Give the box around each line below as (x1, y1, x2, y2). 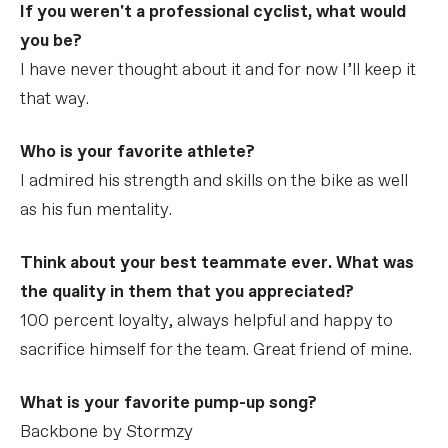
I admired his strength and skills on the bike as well (20, 169, 408, 193)
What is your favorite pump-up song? (20, 391, 317, 415)
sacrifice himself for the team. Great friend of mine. (20, 338, 412, 362)
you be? (20, 29, 82, 53)
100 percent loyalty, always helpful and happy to (20, 309, 393, 333)
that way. (20, 87, 89, 111)
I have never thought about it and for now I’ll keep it (20, 58, 416, 82)
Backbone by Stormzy (20, 420, 193, 444)
